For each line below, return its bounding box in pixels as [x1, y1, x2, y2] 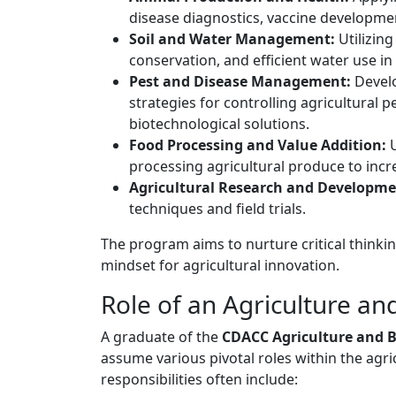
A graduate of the [101, 327, 222, 347]
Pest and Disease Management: [129, 72, 351, 92]
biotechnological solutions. [129, 114, 309, 134]
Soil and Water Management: [129, 29, 335, 49]
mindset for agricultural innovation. [101, 255, 339, 276]
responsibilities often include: [101, 369, 298, 390]
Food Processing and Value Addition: [129, 135, 386, 156]
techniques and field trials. [129, 199, 306, 219]
